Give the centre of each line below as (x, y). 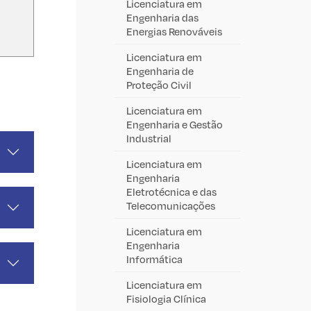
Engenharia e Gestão (175, 124)
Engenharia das (162, 17)
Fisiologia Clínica (166, 298)
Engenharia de (160, 70)
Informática (154, 259)
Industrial (149, 138)
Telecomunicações (171, 205)
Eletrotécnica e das (171, 191)
